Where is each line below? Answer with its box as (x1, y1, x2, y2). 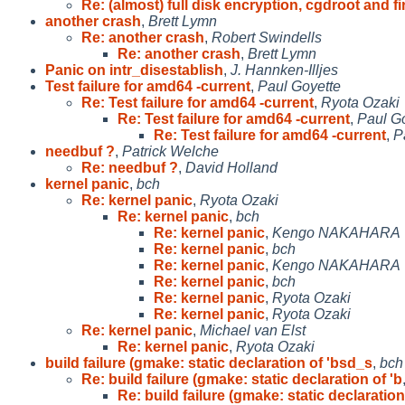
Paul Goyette (258, 78, 341, 94)
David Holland (185, 159, 278, 175)
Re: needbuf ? (81, 159, 178, 175)
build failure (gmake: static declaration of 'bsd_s (45, 354, 372, 371)
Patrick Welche (122, 143, 219, 159)
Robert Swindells (212, 29, 322, 45)
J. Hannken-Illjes (231, 61, 338, 78)
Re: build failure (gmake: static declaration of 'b (81, 371, 402, 387)
